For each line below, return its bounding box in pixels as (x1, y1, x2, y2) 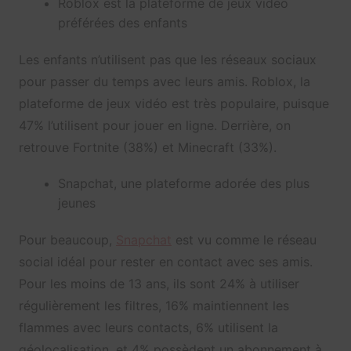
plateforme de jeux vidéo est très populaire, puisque (18, 96, 329, 112)
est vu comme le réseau (171, 232, 317, 248)
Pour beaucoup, (18, 232, 116, 248)
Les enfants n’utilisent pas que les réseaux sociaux (18, 52, 317, 68)
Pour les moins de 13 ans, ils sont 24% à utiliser (18, 276, 299, 292)
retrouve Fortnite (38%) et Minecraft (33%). (18, 139, 277, 156)
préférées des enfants (57, 15, 187, 31)
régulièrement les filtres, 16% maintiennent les (18, 298, 289, 314)
